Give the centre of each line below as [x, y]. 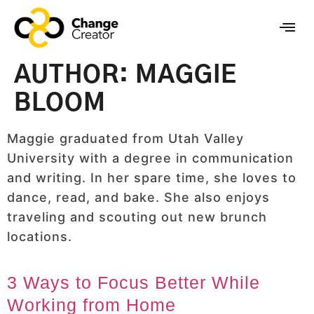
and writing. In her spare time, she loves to [152, 177]
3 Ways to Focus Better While [134, 282]
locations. [40, 236]
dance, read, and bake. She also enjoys [138, 197]
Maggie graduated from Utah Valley [125, 138]
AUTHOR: [75, 75]
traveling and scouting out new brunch [137, 217]
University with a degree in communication [150, 158]
